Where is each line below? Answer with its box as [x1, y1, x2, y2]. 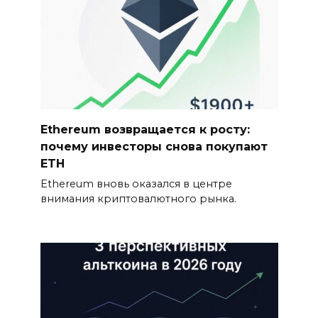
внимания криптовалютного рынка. [40, 192, 236, 205]
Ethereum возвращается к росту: [40, 122, 250, 136]
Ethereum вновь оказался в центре [40, 177, 232, 190]
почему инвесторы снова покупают [40, 139, 268, 153]
